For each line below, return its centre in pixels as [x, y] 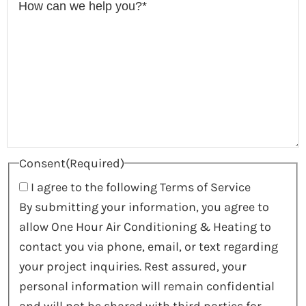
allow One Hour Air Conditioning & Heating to [145, 226]
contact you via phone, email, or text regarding [148, 246]
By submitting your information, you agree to [144, 207]
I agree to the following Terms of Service [140, 187]
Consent [42, 163]
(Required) [95, 163]
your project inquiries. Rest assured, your [133, 266]
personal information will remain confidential [147, 286]
